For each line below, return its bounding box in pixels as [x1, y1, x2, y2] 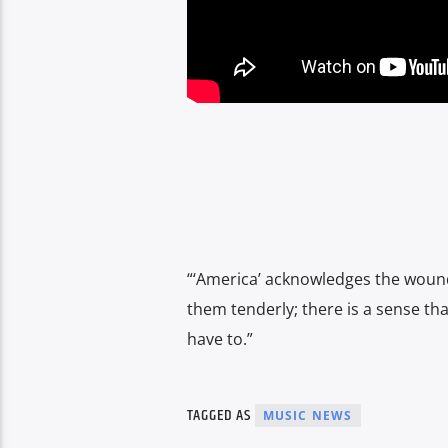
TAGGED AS [186, 402, 255, 428]
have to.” [186, 327, 253, 350]
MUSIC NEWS [262, 406, 353, 424]
